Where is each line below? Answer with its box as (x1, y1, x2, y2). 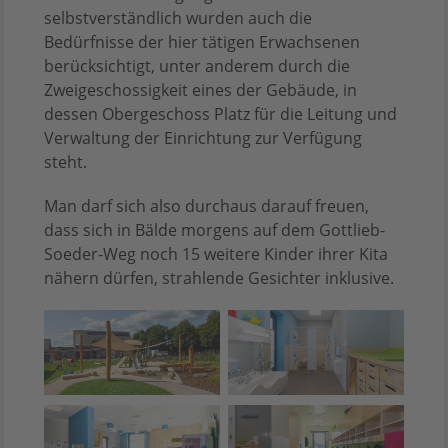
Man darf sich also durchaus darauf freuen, (44, 194, 369, 217)
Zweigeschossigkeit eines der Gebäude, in (44, 78, 357, 101)
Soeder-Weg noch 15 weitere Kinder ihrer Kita (44, 242, 388, 265)
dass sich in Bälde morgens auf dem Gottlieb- (44, 218, 385, 241)
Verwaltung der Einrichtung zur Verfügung (44, 126, 362, 149)
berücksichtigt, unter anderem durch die (44, 54, 350, 77)
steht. (44, 150, 87, 173)
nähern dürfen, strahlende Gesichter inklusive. (44, 266, 394, 289)
